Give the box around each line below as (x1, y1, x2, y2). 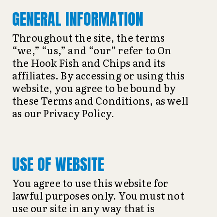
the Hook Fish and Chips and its (12, 55, 166, 70)
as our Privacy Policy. (12, 106, 115, 120)
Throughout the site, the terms (12, 30, 165, 45)
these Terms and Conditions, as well (12, 93, 189, 108)
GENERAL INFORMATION (12, 7, 143, 31)
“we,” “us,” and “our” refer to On (12, 43, 172, 57)
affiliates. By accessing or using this (12, 68, 185, 82)
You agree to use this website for (12, 175, 169, 190)
